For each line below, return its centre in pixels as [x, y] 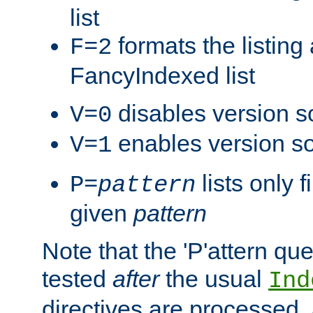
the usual [214, 278]
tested [77, 278]
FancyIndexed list [162, 75]
